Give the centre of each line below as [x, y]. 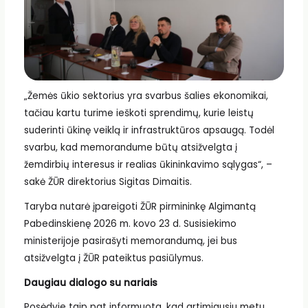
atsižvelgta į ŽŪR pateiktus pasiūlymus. [113, 258]
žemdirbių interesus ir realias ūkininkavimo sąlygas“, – [148, 165]
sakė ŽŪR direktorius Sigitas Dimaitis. [108, 182]
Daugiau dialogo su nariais [90, 283]
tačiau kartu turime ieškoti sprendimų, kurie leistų [139, 113]
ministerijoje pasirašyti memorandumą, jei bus [130, 241]
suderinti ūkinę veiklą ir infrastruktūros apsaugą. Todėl [149, 131]
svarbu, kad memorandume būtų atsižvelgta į [130, 148]
